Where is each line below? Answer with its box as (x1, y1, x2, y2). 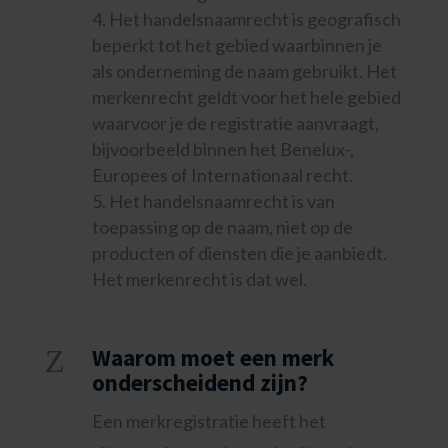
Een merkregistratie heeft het (91, 410, 326, 432)
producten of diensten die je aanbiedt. (91, 242, 387, 264)
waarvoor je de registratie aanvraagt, (91, 112, 379, 134)
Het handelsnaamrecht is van (108, 190, 335, 212)
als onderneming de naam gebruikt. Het (91, 60, 397, 82)
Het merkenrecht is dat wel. (91, 268, 307, 290)
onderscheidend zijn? (91, 368, 308, 397)
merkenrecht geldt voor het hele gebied (91, 86, 401, 108)
